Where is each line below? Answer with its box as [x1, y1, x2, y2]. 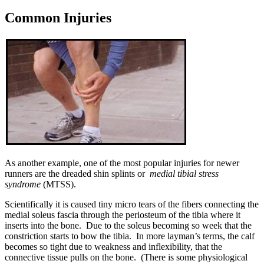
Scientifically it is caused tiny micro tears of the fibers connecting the [5, 199, 259, 209]
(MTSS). [41, 179, 76, 189]
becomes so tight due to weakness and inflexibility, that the [5, 241, 222, 252]
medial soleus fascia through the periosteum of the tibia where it [5, 209, 240, 220]
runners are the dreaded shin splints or [5, 168, 150, 179]
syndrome [5, 179, 41, 189]
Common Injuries [5, 10, 111, 26]
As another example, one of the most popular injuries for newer [5, 157, 239, 168]
